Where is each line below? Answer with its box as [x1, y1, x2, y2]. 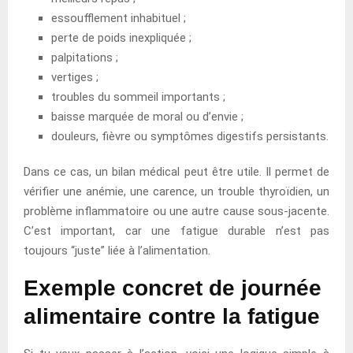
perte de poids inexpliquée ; [51, 30, 191, 45]
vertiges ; [51, 69, 98, 84]
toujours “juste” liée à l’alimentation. [24, 243, 210, 258]
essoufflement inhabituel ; [51, 10, 186, 25]
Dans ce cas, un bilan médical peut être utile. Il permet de [24, 164, 329, 179]
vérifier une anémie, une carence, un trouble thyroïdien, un [24, 184, 329, 199]
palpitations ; [51, 50, 118, 65]
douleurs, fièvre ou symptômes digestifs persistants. [51, 128, 329, 143]
